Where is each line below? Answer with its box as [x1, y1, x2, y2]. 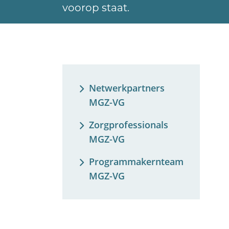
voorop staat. [62, 4, 129, 14]
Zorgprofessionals [89, 119, 168, 131]
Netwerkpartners [89, 82, 165, 94]
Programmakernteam [89, 155, 184, 168]
